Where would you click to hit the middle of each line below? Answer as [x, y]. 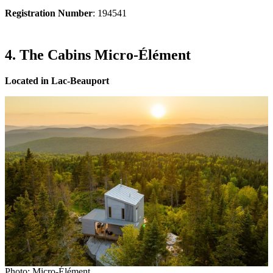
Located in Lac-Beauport [57, 80]
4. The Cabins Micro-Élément [98, 55]
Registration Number [49, 13]
